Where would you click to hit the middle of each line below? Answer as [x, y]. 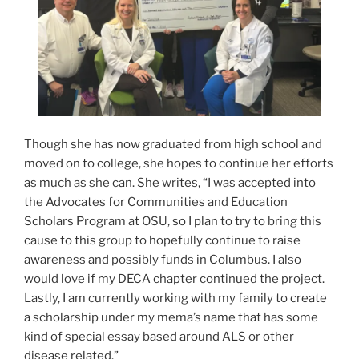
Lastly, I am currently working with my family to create [175, 298]
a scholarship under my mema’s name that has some [171, 317]
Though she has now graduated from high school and [173, 144]
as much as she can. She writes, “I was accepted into [170, 182]
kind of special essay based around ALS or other [159, 336]
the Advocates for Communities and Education [156, 202]
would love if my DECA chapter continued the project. [174, 278]
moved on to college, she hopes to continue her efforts [179, 163]
